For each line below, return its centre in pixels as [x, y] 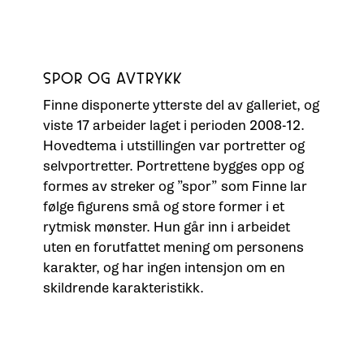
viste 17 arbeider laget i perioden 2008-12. [173, 125]
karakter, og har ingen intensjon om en [164, 267]
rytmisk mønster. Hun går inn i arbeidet [166, 227]
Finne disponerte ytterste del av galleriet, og [181, 105]
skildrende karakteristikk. [123, 288]
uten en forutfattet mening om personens [173, 247]
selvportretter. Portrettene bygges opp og [173, 166]
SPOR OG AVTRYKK [112, 80]
